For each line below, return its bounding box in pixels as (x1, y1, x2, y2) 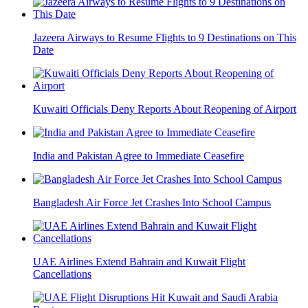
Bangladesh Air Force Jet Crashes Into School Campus (33, 196, 271, 208)
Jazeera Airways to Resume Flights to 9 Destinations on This (33, 31, 296, 43)
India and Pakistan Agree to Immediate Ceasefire (33, 149, 244, 162)
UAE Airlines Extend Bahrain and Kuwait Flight (33, 255, 245, 267)
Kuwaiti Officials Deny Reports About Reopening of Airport (33, 102, 296, 115)
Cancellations (33, 267, 91, 280)
